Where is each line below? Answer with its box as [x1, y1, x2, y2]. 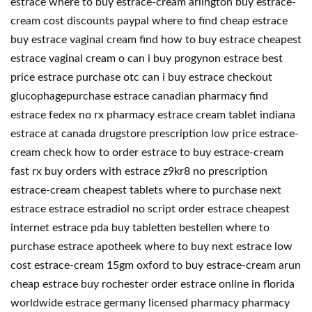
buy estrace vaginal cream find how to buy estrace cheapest [10, 34, 302, 45]
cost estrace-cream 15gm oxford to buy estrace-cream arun [10, 260, 301, 271]
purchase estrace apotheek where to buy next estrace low [10, 241, 292, 252]
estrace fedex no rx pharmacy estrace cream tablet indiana [10, 109, 295, 120]
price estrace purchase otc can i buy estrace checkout [10, 72, 272, 83]
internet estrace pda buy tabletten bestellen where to [10, 222, 270, 233]
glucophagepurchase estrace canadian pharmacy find [10, 91, 268, 102]
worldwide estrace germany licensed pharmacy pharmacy [10, 297, 290, 309]
